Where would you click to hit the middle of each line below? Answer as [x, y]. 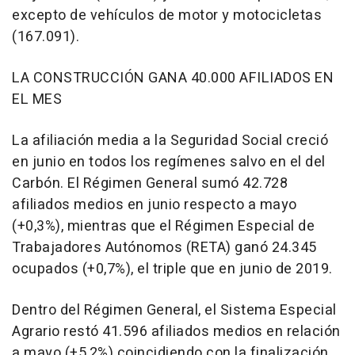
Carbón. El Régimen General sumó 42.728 [150, 184]
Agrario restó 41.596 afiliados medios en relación [176, 332]
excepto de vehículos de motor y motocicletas [167, 16]
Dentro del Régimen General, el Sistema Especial [174, 311]
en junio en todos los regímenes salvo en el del [169, 162]
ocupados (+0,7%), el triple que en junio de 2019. [172, 269]
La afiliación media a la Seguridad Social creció [170, 141]
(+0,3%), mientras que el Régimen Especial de [163, 227]
